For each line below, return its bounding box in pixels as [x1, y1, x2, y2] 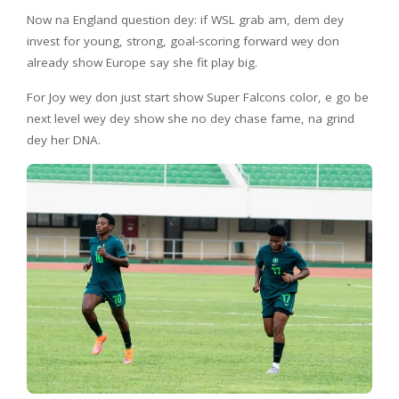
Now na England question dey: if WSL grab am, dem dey [27, 11, 344, 28]
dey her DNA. [27, 131, 101, 148]
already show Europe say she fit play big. [27, 53, 257, 70]
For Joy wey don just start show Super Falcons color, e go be [27, 88, 369, 105]
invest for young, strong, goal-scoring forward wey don [27, 32, 339, 49]
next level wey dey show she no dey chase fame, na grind [27, 110, 354, 126]
